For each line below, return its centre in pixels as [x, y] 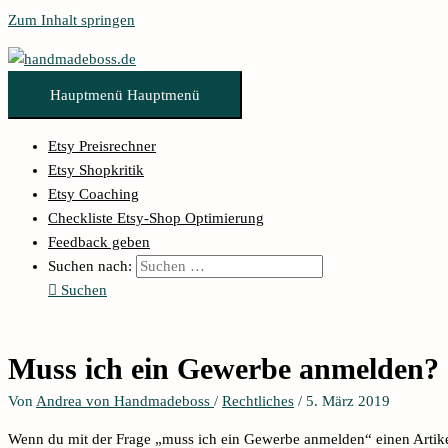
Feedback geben [99, 242]
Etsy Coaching [93, 194]
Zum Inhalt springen [71, 20]
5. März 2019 [348, 400]
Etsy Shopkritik [96, 170]
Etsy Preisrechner [102, 146]
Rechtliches [258, 400]
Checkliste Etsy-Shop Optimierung [156, 218]
